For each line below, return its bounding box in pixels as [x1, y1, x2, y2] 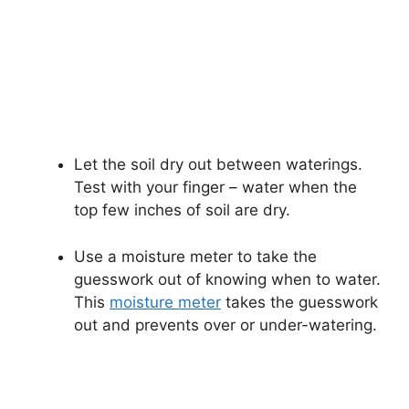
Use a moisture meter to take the [74, 246, 317, 266]
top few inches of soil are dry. [74, 201, 290, 220]
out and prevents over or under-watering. [74, 315, 377, 334]
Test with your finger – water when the [74, 178, 357, 197]
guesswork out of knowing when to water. [74, 269, 381, 288]
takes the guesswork [221, 292, 378, 311]
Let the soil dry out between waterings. [74, 155, 362, 174]
